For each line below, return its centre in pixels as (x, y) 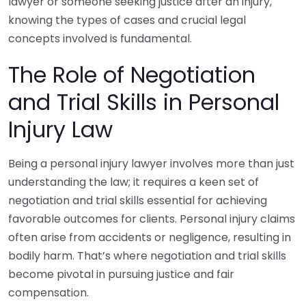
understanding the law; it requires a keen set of (134, 182)
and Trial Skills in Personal (144, 102)
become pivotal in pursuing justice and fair (121, 274)
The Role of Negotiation (132, 75)
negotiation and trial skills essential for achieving (138, 200)
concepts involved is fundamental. (100, 39)
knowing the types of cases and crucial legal (127, 20)
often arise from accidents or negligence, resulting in (150, 237)
